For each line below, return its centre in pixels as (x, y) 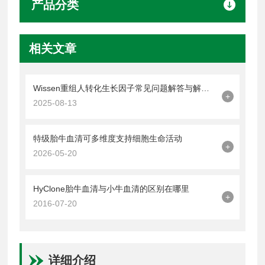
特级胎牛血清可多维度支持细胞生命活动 (108, 138)
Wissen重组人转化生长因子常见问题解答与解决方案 (206, 88)
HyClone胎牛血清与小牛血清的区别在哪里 (112, 188)
